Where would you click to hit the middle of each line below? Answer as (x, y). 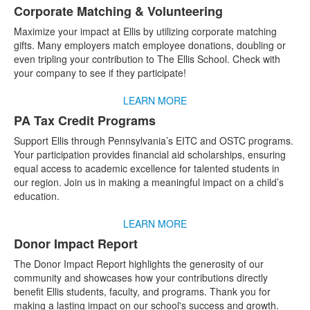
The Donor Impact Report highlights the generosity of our (139, 264)
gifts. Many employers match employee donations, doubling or (150, 45)
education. (37, 196)
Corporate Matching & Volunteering (118, 11)
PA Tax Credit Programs (85, 120)
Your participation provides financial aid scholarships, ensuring (150, 154)
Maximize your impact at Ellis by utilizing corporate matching (145, 31)
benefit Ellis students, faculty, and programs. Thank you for (142, 291)
